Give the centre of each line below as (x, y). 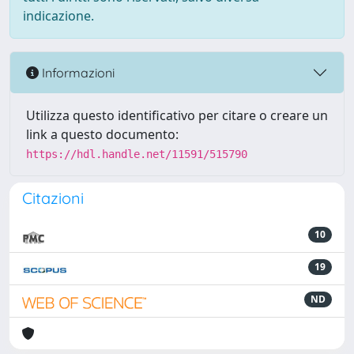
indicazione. (58, 16)
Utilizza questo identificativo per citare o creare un (177, 115)
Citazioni (53, 198)
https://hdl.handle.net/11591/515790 (137, 154)
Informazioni (77, 72)
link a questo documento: (102, 134)
